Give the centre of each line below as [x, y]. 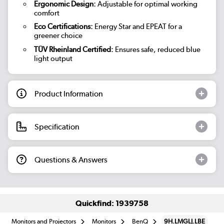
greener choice [58, 36]
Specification [57, 126]
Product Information [69, 93]
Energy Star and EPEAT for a [137, 27]
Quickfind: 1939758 [112, 203]
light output [53, 58]
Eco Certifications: [63, 27]
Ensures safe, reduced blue [157, 49]
